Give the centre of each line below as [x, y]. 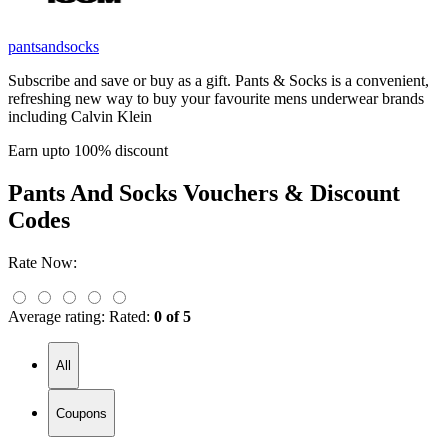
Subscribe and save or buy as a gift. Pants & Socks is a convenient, [218, 80]
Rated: [129, 316]
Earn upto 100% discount [88, 150]
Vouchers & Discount [288, 192]
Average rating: [56, 316]
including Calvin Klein [80, 116]
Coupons [81, 413]
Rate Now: [42, 262]
